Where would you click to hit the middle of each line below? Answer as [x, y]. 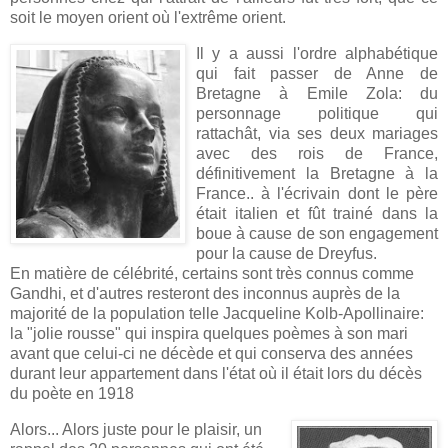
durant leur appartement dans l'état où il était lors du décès [216, 374]
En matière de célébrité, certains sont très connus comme [212, 274]
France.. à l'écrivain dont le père [317, 194]
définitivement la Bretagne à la [317, 174]
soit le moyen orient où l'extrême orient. [148, 18]
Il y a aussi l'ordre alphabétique [317, 54]
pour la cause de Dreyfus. [286, 254]
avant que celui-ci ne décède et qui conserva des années [211, 354]
